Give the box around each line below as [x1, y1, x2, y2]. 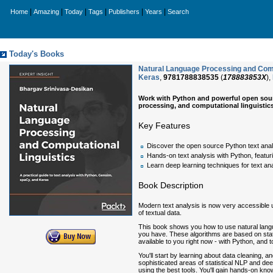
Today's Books [9, 50, 64, 58]
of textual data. [138, 209, 182, 217]
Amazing [34, 8, 59, 15]
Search [168, 8, 189, 15]
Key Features [138, 120, 190, 130]
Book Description [138, 180, 204, 191]
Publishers [108, 8, 140, 15]
